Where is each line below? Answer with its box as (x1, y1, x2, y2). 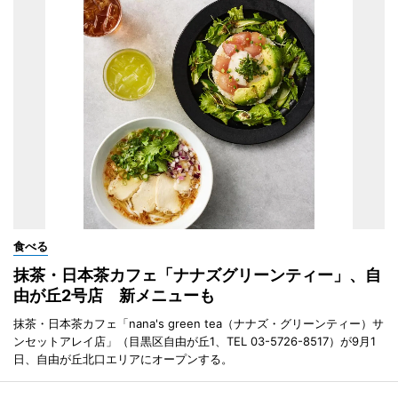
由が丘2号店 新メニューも (13, 285, 215, 305)
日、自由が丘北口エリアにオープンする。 (13, 351, 233, 366)
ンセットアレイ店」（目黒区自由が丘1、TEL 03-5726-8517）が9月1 (13, 333, 376, 348)
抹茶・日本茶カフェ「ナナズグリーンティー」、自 (13, 265, 381, 284)
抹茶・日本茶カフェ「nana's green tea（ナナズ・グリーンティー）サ (13, 315, 384, 330)
